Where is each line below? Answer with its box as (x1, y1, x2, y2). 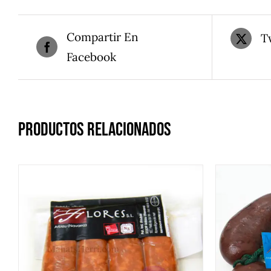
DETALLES (90, 256, 131, 266)
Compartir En (67, 29, 139, 44)
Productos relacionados (18, 118, 171, 141)
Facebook (67, 49, 116, 64)
